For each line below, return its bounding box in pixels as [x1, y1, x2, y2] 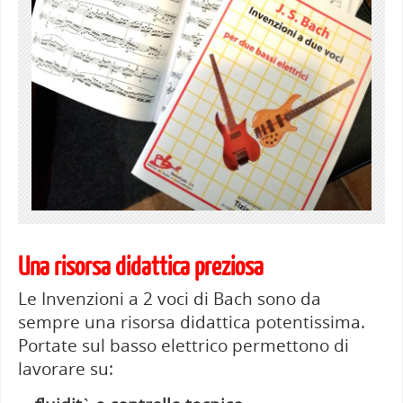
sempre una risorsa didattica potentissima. [17, 309, 365, 333]
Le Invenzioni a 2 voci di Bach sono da [17, 286, 321, 309]
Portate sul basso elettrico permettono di [17, 333, 349, 356]
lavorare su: [17, 356, 113, 380]
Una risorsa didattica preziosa [17, 253, 264, 282]
